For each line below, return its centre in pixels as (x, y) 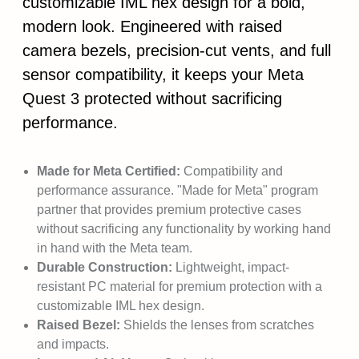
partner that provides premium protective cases (169, 210)
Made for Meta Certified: (109, 171)
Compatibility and (232, 171)
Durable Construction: (106, 267)
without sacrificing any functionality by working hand (184, 229)
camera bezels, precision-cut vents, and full (177, 50)
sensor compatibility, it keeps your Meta (163, 75)
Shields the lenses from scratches (217, 325)
